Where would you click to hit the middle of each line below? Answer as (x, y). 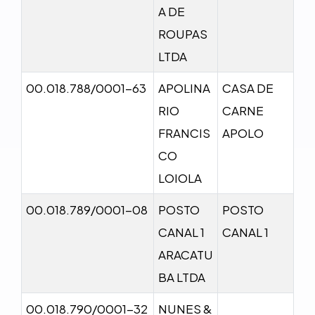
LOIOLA (180, 178)
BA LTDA (182, 277)
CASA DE (248, 88)
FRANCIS (184, 133)
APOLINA (184, 88)
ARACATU (186, 254)
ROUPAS (183, 33)
